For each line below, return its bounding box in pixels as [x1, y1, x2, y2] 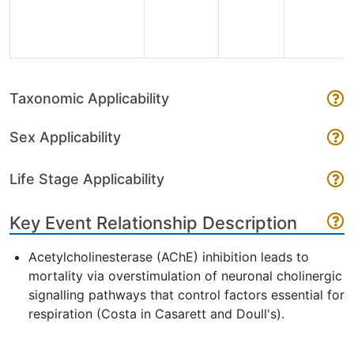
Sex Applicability [9, 129, 121, 145]
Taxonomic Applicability [9, 90, 169, 107]
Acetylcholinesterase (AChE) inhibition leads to [28, 249, 309, 265]
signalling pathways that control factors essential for [28, 287, 345, 303]
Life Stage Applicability [9, 171, 164, 187]
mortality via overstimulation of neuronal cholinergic [28, 268, 342, 284]
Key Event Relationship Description [9, 213, 297, 233]
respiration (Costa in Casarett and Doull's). [28, 306, 284, 322]
